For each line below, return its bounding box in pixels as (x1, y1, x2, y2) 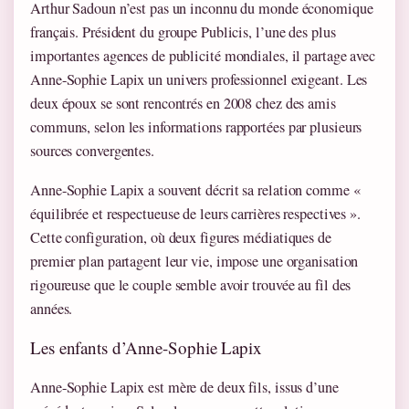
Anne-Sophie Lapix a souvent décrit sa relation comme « (30, 180, 361, 200)
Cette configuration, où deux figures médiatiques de (30, 227, 331, 247)
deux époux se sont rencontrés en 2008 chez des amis (30, 92, 336, 113)
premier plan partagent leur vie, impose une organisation (30, 251, 359, 271)
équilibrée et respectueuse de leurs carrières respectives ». (30, 204, 361, 224)
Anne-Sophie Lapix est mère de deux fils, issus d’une (30, 377, 339, 397)
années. (30, 299, 73, 319)
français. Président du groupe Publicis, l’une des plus (30, 21, 336, 42)
